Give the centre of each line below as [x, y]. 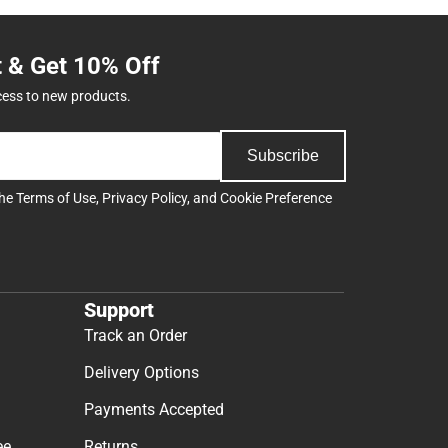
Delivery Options [141, 372]
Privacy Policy [144, 198]
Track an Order [135, 335]
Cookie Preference [276, 198]
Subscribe [283, 155]
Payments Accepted [154, 409]
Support [119, 309]
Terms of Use [56, 198]
